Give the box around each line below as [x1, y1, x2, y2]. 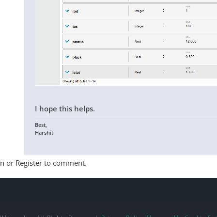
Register [15, 157, 42, 168]
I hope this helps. [35, 103, 95, 113]
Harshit [35, 128, 53, 136]
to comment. [42, 157, 87, 168]
